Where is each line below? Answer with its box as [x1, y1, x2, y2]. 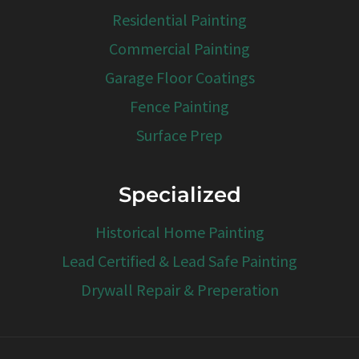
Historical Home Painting [95, 221, 264, 242]
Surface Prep [136, 124, 223, 145]
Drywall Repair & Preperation [80, 279, 279, 300]
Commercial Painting [109, 38, 250, 58]
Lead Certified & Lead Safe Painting [62, 250, 297, 271]
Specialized [118, 181, 241, 208]
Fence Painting [130, 95, 229, 116]
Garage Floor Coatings [104, 67, 255, 87]
